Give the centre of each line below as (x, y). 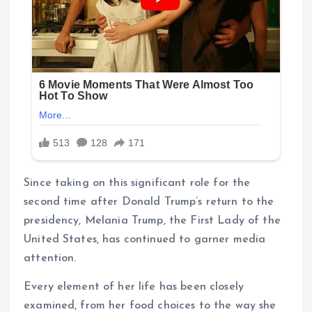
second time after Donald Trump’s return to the (149, 202)
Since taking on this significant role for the (137, 183)
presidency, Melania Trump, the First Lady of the (152, 220)
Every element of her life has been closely (134, 287)
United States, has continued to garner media (145, 239)
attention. (50, 258)
